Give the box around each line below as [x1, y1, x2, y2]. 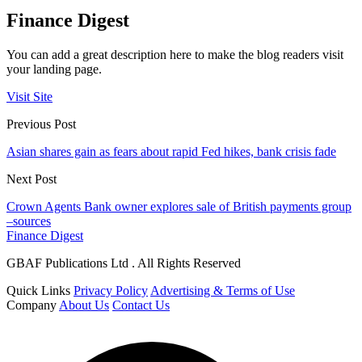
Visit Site [6, 90, 53, 104]
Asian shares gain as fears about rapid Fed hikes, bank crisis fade [6, 145, 336, 159]
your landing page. [6, 62, 102, 77]
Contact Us [112, 298, 170, 313]
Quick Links [6, 284, 70, 298]
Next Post [6, 172, 57, 187]
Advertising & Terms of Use [150, 284, 295, 298]
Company [6, 298, 57, 313]
